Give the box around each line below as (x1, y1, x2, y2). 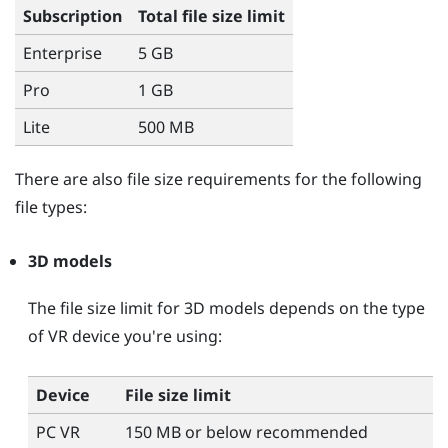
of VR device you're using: (27, 324, 222, 347)
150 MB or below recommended (124, 420, 368, 443)
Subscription (23, 4, 122, 27)
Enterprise (23, 41, 102, 64)
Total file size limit (138, 4, 285, 27)
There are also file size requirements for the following (15, 168, 422, 191)
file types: (15, 196, 87, 219)
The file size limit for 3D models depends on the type (27, 296, 425, 319)
